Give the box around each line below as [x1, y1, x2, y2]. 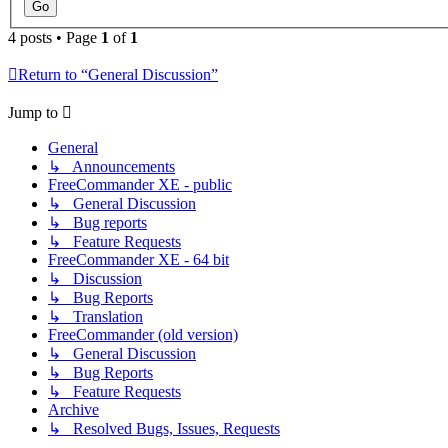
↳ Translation [48, 308, 143, 326]
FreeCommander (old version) [48, 326, 238, 344]
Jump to [8, 104, 58, 122]
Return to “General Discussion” [18, 66, 218, 84]
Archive [48, 401, 99, 419]
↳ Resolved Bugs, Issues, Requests [48, 420, 280, 438]
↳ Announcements [48, 158, 175, 176]
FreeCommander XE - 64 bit [48, 251, 229, 269]
